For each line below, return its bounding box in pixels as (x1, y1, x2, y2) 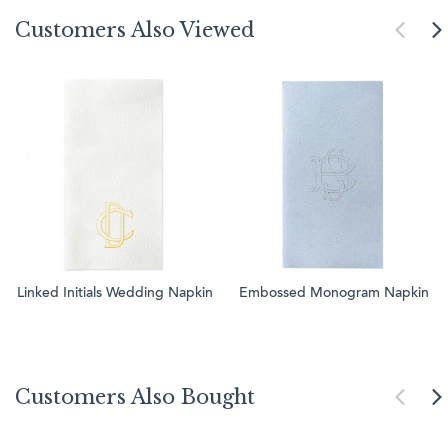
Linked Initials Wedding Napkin (16, 286, 213, 302)
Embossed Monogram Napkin (238, 286, 429, 302)
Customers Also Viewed (15, 18, 255, 43)
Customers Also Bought (15, 385, 255, 410)
